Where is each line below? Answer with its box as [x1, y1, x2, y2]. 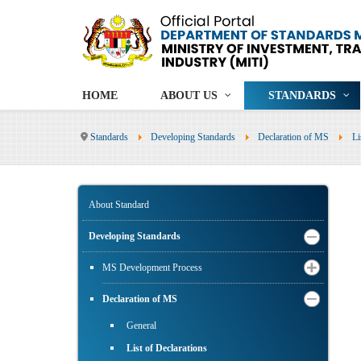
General [127, 320, 156, 332]
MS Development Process [102, 262, 202, 274]
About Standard [89, 199, 149, 211]
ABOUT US [160, 89, 218, 102]
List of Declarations [127, 342, 207, 355]
